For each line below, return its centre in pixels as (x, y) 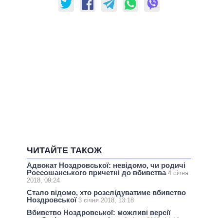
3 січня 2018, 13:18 (106, 200)
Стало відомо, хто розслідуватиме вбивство (106, 193)
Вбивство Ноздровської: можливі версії (99, 213)
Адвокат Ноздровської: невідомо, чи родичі (106, 165)
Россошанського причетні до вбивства (97, 173)
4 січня (178, 173)
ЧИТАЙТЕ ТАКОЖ (64, 151)
